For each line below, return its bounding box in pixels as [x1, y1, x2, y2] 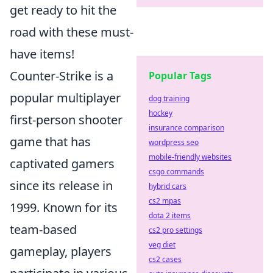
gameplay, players [10, 243, 112, 260]
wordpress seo [149, 137, 199, 147]
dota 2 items [149, 210, 191, 221]
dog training [149, 93, 190, 104]
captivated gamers [10, 155, 115, 172]
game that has [10, 133, 91, 150]
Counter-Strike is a [10, 67, 113, 84]
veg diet [149, 239, 175, 250]
